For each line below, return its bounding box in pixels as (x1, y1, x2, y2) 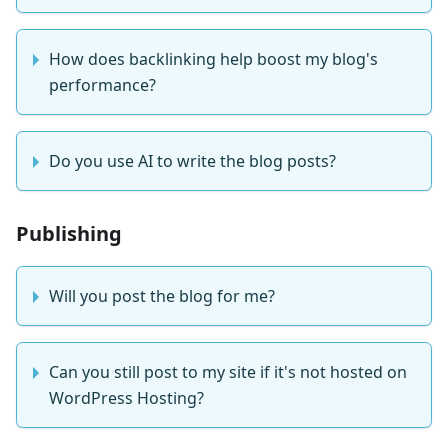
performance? (49, 74, 156, 97)
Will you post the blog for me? (49, 285, 275, 308)
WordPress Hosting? (49, 387, 204, 410)
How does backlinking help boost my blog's (49, 48, 378, 71)
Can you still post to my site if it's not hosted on (49, 361, 407, 384)
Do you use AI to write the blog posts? (49, 150, 336, 173)
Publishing (16, 220, 122, 248)
